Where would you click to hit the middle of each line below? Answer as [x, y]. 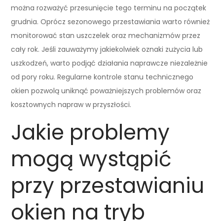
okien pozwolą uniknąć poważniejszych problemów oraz [106, 91]
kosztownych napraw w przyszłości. [71, 104]
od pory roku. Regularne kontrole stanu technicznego [102, 77]
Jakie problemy [91, 132]
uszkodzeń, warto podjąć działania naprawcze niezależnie [110, 63]
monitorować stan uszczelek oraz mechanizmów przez [106, 35]
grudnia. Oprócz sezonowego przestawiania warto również [110, 21]
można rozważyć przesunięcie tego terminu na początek [109, 8]
